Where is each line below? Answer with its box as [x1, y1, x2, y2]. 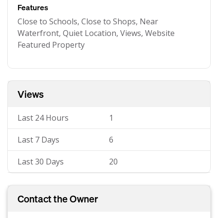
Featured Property [18, 39, 85, 50]
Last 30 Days [18, 156, 64, 167]
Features [18, 2, 48, 12]
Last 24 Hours [18, 112, 69, 123]
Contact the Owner [18, 192, 98, 205]
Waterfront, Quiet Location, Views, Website [18, 28, 175, 38]
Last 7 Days [18, 134, 59, 145]
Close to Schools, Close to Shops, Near [18, 16, 158, 27]
